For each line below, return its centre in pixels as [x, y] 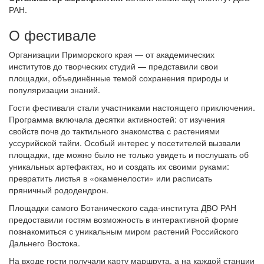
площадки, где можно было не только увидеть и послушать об [129, 155]
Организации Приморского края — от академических [112, 55]
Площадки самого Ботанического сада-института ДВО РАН [123, 208]
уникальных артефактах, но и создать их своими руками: [119, 166]
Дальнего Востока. [44, 243]
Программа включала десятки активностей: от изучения [117, 119]
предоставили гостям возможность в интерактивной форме [124, 220]
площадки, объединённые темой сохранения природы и [119, 78]
